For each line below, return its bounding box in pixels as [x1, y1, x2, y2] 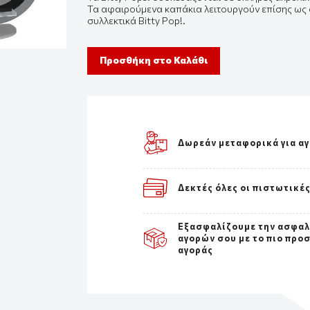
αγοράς [178, 244, 214, 255]
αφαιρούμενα [101, 3, 163, 15]
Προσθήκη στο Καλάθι [100, 54, 208, 66]
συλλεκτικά [87, 15, 136, 27]
